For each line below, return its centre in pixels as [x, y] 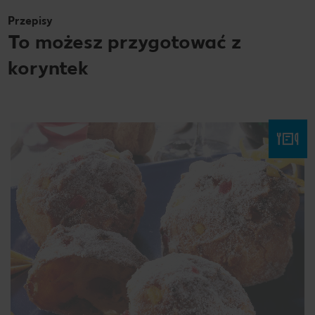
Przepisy [30, 20]
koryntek [48, 67]
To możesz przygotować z [124, 41]
